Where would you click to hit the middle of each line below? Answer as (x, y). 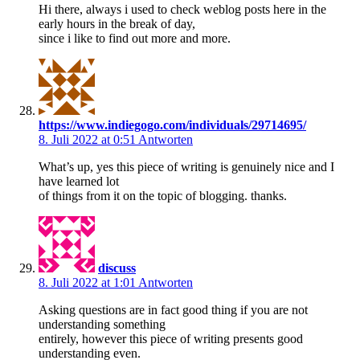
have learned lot (79, 181)
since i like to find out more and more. (135, 38)
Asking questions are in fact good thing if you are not (173, 309)
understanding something (102, 324)
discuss (117, 268)
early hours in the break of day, (117, 23)
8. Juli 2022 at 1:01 (88, 282)
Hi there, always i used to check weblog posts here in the (182, 9)
